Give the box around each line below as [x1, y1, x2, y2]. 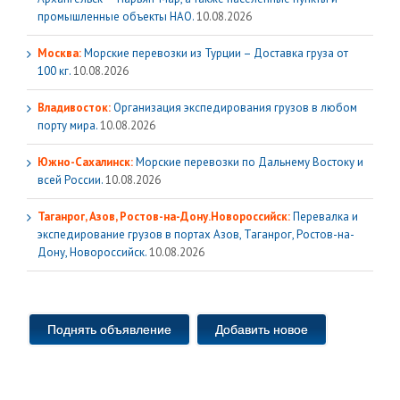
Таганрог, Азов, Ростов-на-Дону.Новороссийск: [37, 209, 290, 224]
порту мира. [37, 118, 97, 133]
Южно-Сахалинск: [37, 154, 133, 170]
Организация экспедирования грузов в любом [111, 100, 357, 115]
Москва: [37, 46, 81, 61]
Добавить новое [215, 322, 308, 337]
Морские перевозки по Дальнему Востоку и [133, 154, 363, 170]
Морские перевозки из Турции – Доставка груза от [81, 46, 348, 61]
